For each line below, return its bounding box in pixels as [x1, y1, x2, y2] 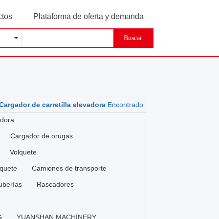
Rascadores [37, 180, 74, 188]
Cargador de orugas [10, 132, 73, 140]
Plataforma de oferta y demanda [33, 12, 144, 21]
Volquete [10, 148, 37, 156]
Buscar [123, 34, 142, 42]
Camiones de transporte [32, 164, 107, 172]
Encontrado [105, 101, 143, 109]
